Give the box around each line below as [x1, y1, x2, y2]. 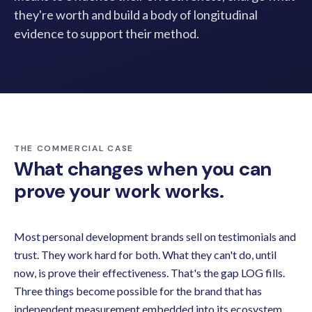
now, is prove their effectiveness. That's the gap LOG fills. [14, 266, 285, 279]
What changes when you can [14, 156, 272, 182]
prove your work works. [14, 178, 224, 204]
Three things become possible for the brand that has [14, 284, 262, 297]
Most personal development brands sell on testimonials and [14, 230, 296, 243]
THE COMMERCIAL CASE [14, 143, 134, 154]
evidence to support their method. [14, 26, 199, 41]
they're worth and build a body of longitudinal [14, 7, 258, 22]
